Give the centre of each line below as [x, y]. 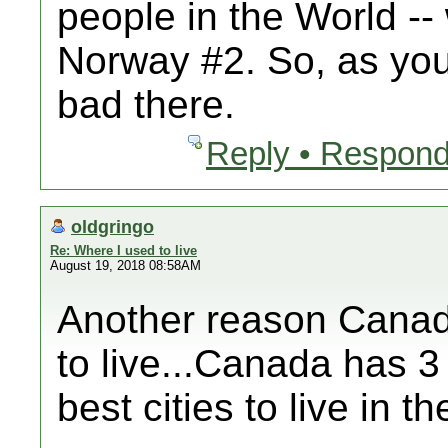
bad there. [146, 104]
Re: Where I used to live [123, 250]
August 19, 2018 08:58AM [125, 265]
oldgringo [112, 226]
